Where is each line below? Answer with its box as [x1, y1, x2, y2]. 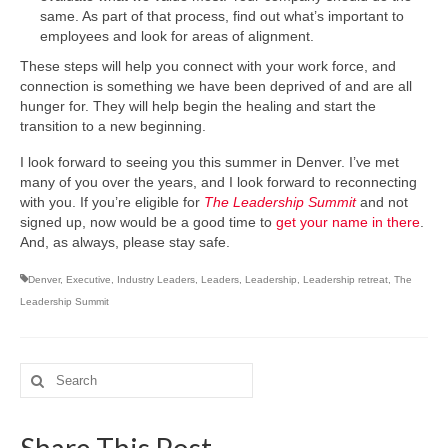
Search [20, 365, 67, 381]
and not [360, 194, 408, 210]
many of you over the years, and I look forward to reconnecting [20, 174, 417, 190]
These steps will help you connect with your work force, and [20, 58, 396, 74]
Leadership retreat [303, 274, 388, 285]
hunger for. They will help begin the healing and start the [20, 98, 376, 114]
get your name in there [276, 214, 420, 230]
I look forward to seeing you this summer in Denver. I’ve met [20, 154, 399, 170]
